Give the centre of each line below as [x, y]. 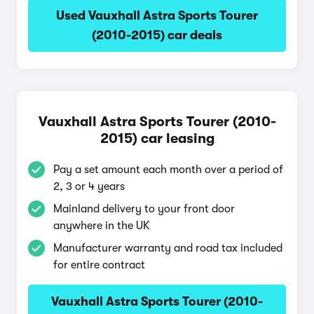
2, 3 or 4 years [89, 186]
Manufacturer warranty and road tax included [168, 248]
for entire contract [99, 265]
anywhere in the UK [102, 226]
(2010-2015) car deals [157, 35]
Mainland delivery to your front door [144, 209]
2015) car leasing [157, 138]
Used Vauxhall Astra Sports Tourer [157, 15]
